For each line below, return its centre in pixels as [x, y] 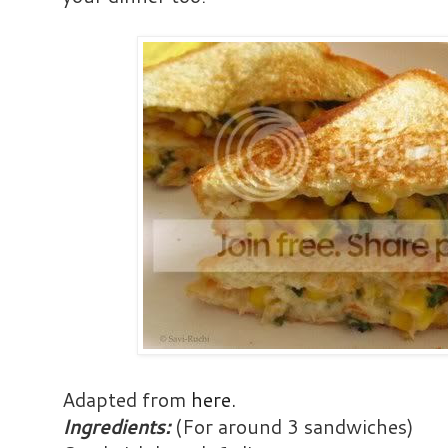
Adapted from [126, 400]
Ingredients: [116, 427]
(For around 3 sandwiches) [292, 427]
